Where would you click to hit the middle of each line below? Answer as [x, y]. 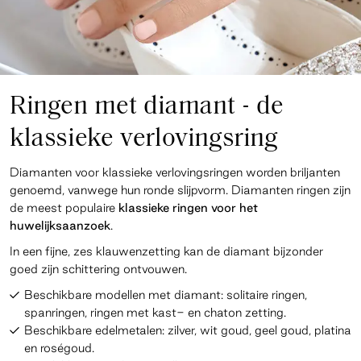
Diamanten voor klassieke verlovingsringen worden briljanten [175, 172]
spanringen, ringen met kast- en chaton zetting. [155, 313]
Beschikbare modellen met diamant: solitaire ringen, [166, 295]
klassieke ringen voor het [188, 208]
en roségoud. [59, 348]
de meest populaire [64, 208]
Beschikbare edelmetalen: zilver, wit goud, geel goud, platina [188, 330]
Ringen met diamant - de [147, 108]
